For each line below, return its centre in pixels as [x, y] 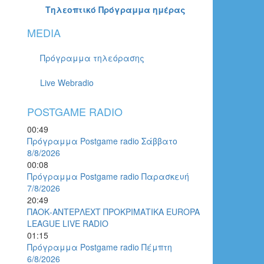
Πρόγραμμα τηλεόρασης [92, 57]
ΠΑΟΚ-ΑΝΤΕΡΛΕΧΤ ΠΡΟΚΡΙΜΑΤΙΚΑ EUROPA [113, 212]
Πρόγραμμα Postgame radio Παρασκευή [108, 176]
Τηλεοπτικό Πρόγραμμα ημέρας [115, 9]
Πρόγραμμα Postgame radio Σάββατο [102, 141]
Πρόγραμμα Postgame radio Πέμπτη [100, 247]
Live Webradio [67, 83]
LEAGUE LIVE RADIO [68, 224]
